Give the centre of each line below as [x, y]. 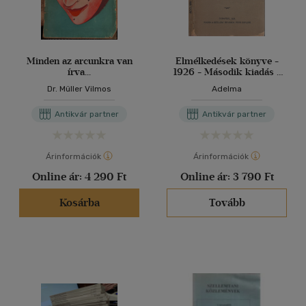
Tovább [227, 203]
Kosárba [79, 203]
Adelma [227, 89]
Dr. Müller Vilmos [79, 89]
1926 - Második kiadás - [227, 72]
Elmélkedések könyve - [227, 61]
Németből [227, 83]
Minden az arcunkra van [79, 61]
